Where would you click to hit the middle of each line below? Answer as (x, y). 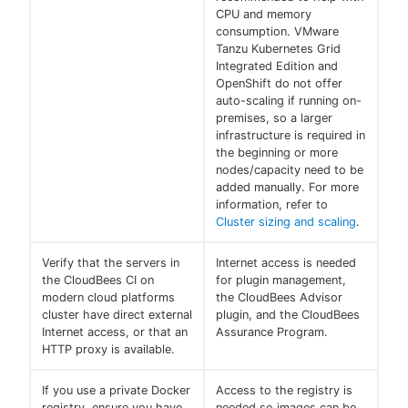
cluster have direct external (117, 315)
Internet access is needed (286, 263)
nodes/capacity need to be (290, 170)
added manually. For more (287, 188)
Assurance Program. (272, 332)
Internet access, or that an (115, 332)
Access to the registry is (284, 391)
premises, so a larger (274, 118)
